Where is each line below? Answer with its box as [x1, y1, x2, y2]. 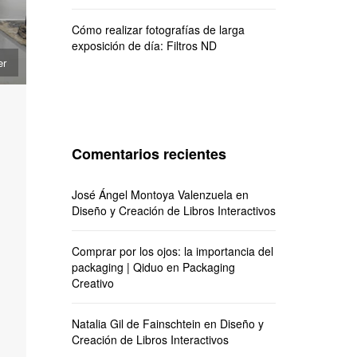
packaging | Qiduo [71, 259, 163, 275]
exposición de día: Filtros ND [71, 37, 217, 53]
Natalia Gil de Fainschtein [71, 316, 201, 331]
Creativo [71, 275, 114, 291]
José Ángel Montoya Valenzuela [71, 186, 233, 202]
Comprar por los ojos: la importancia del [71, 243, 273, 259]
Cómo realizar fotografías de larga [71, 22, 245, 37]
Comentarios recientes [71, 143, 226, 164]
